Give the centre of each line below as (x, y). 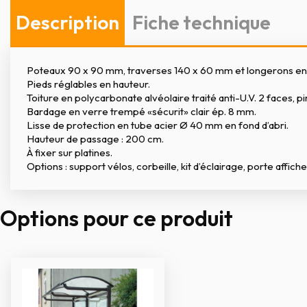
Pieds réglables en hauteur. (88, 84)
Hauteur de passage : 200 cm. (95, 139)
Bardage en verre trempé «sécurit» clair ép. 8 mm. (142, 111)
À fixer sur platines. (70, 152)
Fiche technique (202, 22)
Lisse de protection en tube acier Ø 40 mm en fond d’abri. (158, 125)
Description (67, 22)
